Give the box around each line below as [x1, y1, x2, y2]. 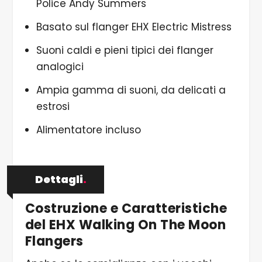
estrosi [36, 99, 70, 114]
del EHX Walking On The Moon [25, 215, 226, 234]
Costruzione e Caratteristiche [25, 199, 227, 218]
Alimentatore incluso [36, 123, 141, 137]
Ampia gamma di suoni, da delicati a [36, 83, 226, 98]
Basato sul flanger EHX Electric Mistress [36, 20, 232, 35]
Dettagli [35, 171, 84, 187]
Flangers [25, 232, 84, 250]
